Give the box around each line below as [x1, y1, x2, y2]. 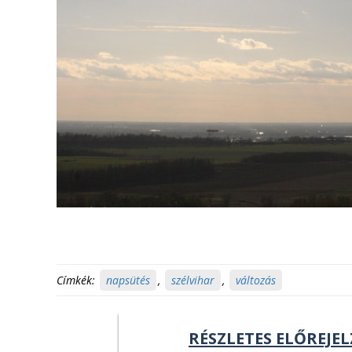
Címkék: [57, 272, 95, 288]
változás [236, 272, 276, 288]
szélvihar [171, 272, 214, 288]
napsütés [106, 272, 150, 288]
